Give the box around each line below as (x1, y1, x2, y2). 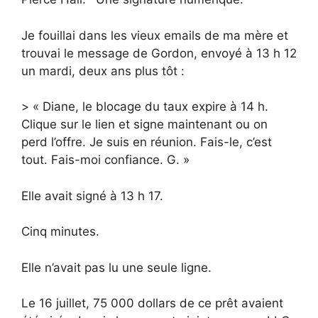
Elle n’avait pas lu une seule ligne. (21, 260, 212, 275)
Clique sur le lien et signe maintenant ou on (21, 117, 268, 132)
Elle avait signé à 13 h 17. (21, 188, 163, 203)
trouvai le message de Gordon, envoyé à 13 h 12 (21, 45, 297, 60)
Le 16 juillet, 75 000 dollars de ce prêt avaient (21, 296, 283, 311)
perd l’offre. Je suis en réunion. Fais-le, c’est (21, 135, 272, 150)
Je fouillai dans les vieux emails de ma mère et (21, 28, 288, 43)
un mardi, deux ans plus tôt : (21, 63, 185, 78)
